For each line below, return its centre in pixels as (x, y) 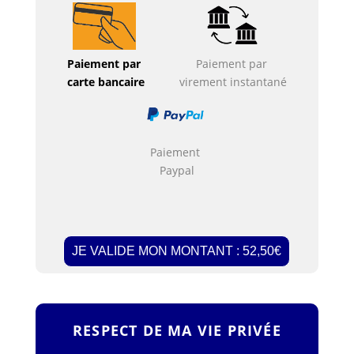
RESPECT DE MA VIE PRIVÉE (177, 331)
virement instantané (233, 81)
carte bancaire (105, 81)
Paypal (177, 170)
